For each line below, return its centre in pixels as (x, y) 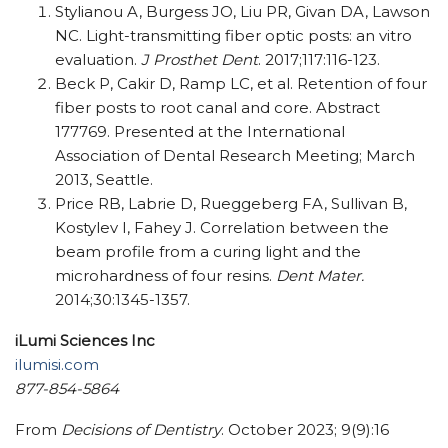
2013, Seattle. (104, 179)
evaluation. (98, 59)
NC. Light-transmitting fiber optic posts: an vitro (233, 35)
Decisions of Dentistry (141, 429)
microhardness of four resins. (165, 275)
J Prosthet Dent (199, 59)
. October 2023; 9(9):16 (305, 429)
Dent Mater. (320, 275)
